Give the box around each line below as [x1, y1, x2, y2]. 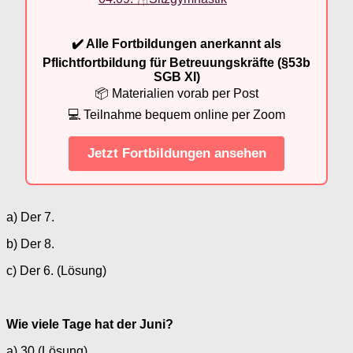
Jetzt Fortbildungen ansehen [87, 146, 266, 162]
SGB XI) [153, 69, 200, 84]
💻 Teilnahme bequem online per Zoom [68, 107, 285, 121]
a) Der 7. [6, 210, 54, 224]
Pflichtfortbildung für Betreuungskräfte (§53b [43, 55, 310, 69]
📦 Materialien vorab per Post [95, 86, 258, 100]
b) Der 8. [6, 236, 54, 251]
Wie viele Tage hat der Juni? [6, 317, 173, 331]
